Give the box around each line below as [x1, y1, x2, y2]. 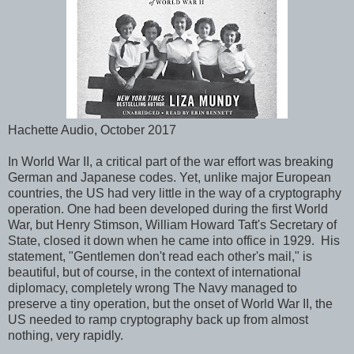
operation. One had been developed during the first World [8, 202, 328, 216]
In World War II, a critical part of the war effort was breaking [8, 155, 333, 168]
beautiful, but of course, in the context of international [8, 265, 301, 279]
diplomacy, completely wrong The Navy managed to [8, 281, 297, 295]
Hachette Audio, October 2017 [8, 123, 176, 137]
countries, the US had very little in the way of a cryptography [8, 186, 341, 200]
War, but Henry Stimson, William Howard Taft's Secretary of [8, 218, 337, 232]
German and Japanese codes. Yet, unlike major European [8, 171, 331, 184]
